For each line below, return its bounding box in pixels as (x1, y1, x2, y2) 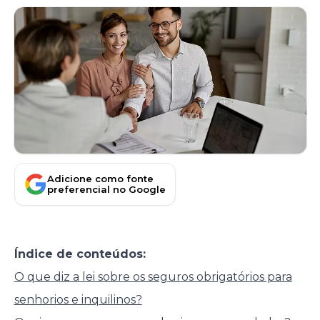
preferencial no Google (47, 184, 166, 195)
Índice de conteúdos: (14, 247, 146, 261)
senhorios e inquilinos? (14, 293, 142, 307)
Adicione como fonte (47, 173, 154, 184)
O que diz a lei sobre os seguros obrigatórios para (14, 270, 292, 284)
